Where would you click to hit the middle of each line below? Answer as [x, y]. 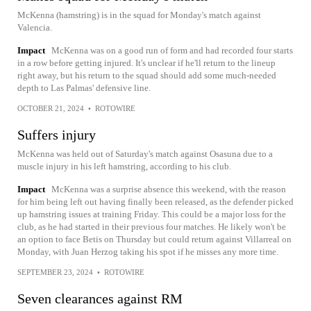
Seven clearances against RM [100, 299]
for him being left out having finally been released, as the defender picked [155, 202]
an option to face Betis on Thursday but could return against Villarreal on [154, 239]
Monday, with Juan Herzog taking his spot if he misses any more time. [148, 252]
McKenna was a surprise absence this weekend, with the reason [169, 189]
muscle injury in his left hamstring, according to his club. [124, 166]
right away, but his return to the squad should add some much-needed [147, 75]
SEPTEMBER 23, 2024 [55, 272]
